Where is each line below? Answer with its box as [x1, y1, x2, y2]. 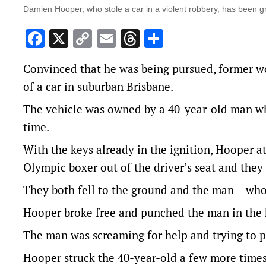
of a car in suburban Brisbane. [23, 79, 173, 94]
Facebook [45, 26, 123, 52]
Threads [140, 26, 208, 52]
